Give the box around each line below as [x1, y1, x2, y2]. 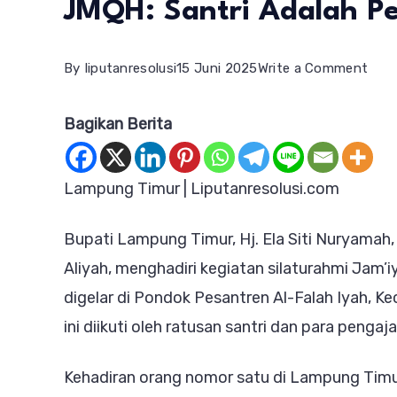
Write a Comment [257, 60, 369, 76]
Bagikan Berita [64, 114, 172, 134]
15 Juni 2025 [176, 60, 258, 76]
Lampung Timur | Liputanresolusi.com [64, 179, 339, 198]
